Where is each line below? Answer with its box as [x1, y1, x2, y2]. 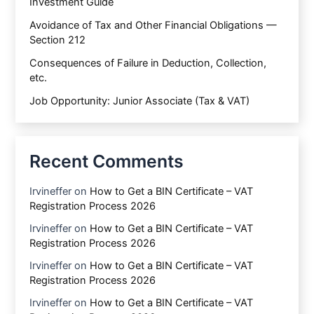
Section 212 [29, 34, 86, 47]
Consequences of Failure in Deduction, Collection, [29, 57, 267, 70]
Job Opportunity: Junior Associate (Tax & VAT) [29, 95, 250, 108]
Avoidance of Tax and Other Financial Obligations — [29, 19, 278, 32]
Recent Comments [29, 150, 184, 172]
